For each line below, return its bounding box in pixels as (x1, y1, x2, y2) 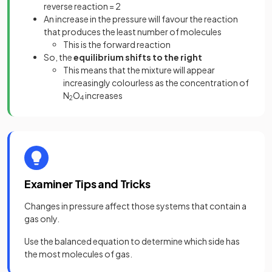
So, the (44, 51, 73, 63)
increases (84, 89, 123, 101)
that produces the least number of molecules (44, 25, 222, 37)
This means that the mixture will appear (63, 64, 215, 75)
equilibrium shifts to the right (73, 51, 202, 63)
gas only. (24, 212, 59, 224)
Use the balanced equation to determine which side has (24, 235, 240, 246)
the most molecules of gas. (24, 248, 132, 259)
